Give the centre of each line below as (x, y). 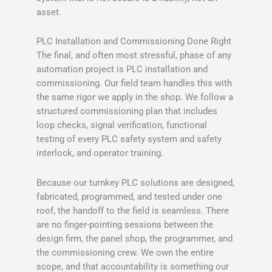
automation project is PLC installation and (122, 70)
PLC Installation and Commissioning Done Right (134, 42)
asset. (49, 12)
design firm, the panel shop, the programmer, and (134, 238)
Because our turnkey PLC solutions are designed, (135, 182)
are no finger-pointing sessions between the (125, 224)
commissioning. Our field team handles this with (134, 83)
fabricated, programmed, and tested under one (129, 196)
